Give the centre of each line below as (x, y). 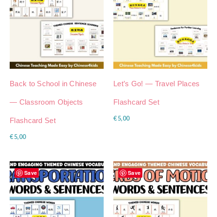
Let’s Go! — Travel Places (157, 83)
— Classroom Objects (46, 102)
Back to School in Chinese (53, 83)
